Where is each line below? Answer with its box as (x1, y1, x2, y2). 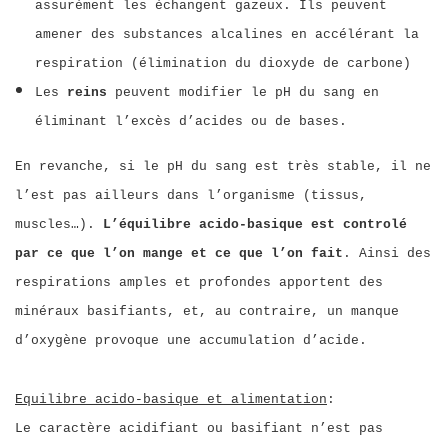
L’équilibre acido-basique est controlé (103, 217, 407, 232)
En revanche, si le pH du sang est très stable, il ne (15, 159, 431, 174)
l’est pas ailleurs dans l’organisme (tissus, (15, 188, 367, 203)
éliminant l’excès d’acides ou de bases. (35, 114, 347, 129)
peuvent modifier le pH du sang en (115, 85, 379, 100)
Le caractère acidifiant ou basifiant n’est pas (15, 421, 383, 436)
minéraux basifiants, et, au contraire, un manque (15, 304, 399, 319)
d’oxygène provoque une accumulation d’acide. (15, 333, 367, 348)
